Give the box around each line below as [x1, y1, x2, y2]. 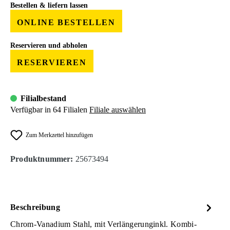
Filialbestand [21, 93, 67, 103]
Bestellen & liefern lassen [10, 2, 88, 10]
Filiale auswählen [89, 105, 146, 114]
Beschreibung [10, 202, 60, 212]
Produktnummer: [10, 154, 75, 163]
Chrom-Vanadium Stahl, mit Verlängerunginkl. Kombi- [10, 219, 197, 228]
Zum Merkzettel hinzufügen [26, 131, 93, 139]
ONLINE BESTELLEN [17, 18, 116, 27]
